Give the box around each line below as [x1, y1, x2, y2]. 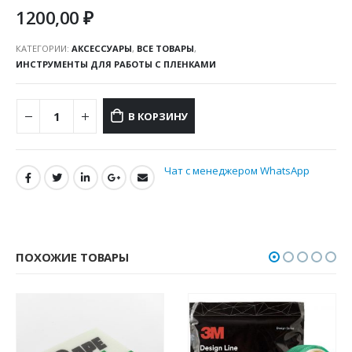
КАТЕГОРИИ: [16, 42, 71, 55]
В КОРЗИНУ [127, 108, 189, 123]
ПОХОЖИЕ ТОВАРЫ [16, 248, 129, 265]
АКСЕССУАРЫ [71, 42, 132, 55]
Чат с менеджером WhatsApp [163, 163, 310, 178]
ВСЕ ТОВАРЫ [137, 42, 194, 55]
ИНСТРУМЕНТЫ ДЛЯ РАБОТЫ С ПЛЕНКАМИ [16, 58, 216, 71]
